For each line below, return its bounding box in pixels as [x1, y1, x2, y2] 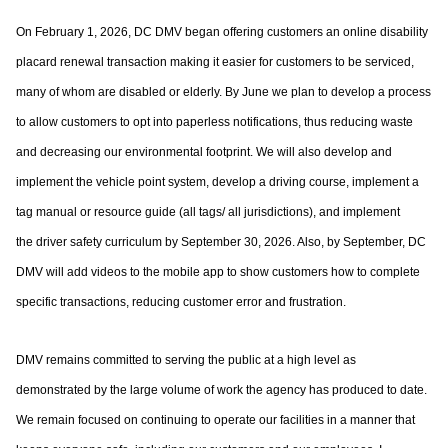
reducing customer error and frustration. [132, 295, 346, 309]
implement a [352, 175, 419, 189]
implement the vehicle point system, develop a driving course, [16, 175, 352, 189]
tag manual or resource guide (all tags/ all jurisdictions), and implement [16, 205, 400, 219]
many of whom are [16, 85, 119, 99]
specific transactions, [16, 295, 132, 309]
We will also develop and [256, 145, 392, 159]
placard [16, 55, 60, 69]
